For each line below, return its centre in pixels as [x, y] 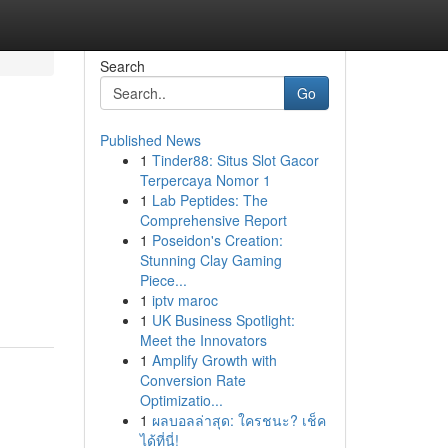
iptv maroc [184, 300]
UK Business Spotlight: [223, 320]
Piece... [163, 280]
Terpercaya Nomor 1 [205, 180]
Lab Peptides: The [209, 200]
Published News [150, 140]
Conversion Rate [192, 380]
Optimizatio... [181, 400]
